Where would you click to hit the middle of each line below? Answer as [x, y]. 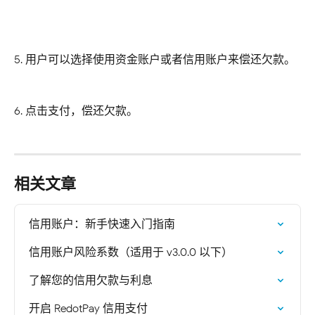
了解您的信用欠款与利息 [91, 281]
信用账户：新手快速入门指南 [102, 224]
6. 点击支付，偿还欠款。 [76, 110]
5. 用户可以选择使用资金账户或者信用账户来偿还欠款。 [155, 59]
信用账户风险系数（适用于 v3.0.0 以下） [131, 252]
